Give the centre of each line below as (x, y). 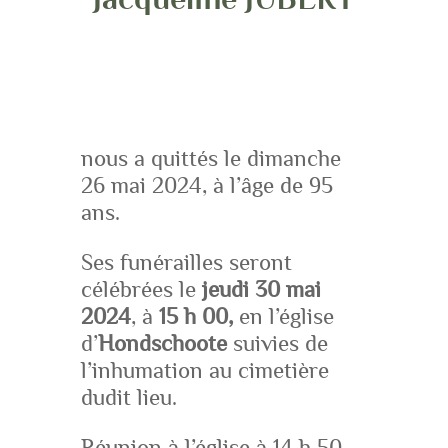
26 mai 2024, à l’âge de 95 (206, 186)
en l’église (286, 316)
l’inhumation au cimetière (204, 370)
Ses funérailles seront (186, 262)
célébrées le (141, 289)
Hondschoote (162, 343)
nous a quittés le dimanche (210, 159)
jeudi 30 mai (261, 289)
